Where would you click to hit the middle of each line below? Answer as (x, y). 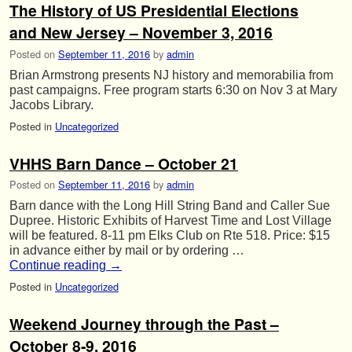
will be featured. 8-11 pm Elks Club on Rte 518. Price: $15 (170, 236)
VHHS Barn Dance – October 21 (124, 163)
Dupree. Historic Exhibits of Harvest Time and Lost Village (170, 221)
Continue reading (59, 266)
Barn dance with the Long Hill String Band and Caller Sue (170, 206)
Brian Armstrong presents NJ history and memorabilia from (171, 75)
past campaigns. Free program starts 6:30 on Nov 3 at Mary (173, 90)
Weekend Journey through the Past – (144, 324)
